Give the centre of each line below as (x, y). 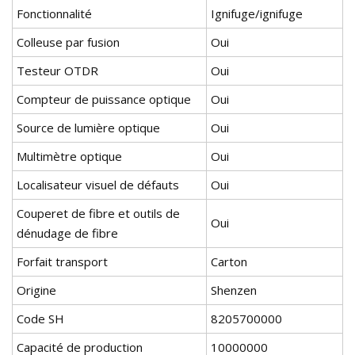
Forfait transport (62, 262)
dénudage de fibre (67, 233)
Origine (36, 290)
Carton (229, 262)
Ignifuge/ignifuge (257, 14)
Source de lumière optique (88, 128)
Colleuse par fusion (68, 42)
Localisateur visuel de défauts (98, 185)
